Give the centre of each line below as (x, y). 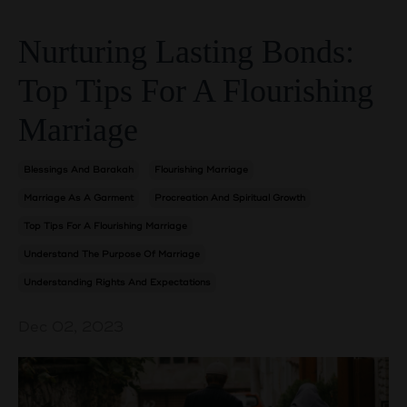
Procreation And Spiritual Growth (230, 199)
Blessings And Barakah (79, 170)
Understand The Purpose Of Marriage (112, 255)
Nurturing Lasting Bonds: (186, 52)
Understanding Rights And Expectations (117, 283)
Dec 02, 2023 (71, 328)
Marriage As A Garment (79, 199)
